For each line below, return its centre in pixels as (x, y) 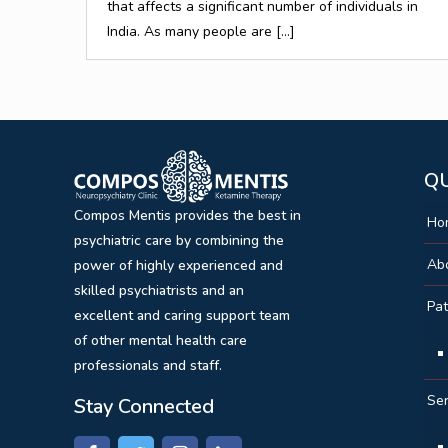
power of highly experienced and (179, 266)
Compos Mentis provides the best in (188, 216)
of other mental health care (161, 341)
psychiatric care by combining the (179, 241)
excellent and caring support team (182, 316)
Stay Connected (144, 407)
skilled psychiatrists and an (159, 291)
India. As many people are (190, 31)
